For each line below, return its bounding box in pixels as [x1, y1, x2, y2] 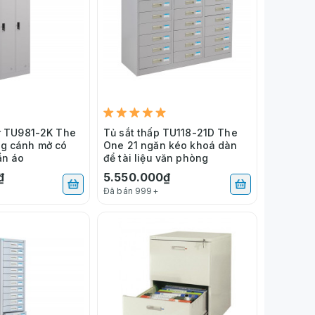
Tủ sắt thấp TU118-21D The [103, 126, 238, 139]
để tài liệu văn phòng [103, 151, 209, 164]
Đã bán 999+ [103, 185, 158, 196]
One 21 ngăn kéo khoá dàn [103, 139, 238, 151]
